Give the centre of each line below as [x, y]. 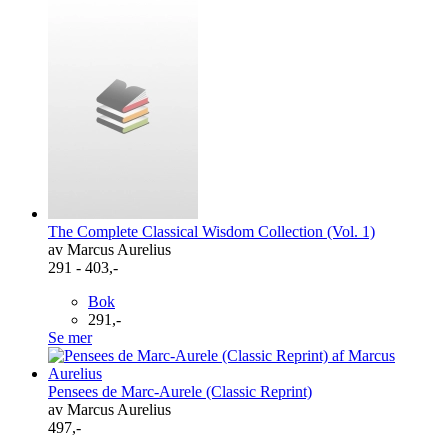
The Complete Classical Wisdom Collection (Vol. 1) [211, 231]
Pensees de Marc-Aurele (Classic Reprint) [180, 391]
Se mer [70, 337]
